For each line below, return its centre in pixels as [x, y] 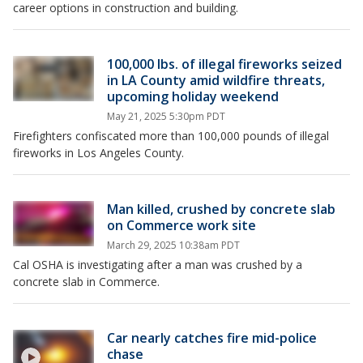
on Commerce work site [181, 225]
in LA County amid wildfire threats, [216, 80]
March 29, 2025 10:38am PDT [173, 245]
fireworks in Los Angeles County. [98, 153]
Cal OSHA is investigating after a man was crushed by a [158, 265]
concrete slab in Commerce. [86, 282]
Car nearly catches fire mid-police [212, 338]
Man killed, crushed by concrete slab [221, 209]
